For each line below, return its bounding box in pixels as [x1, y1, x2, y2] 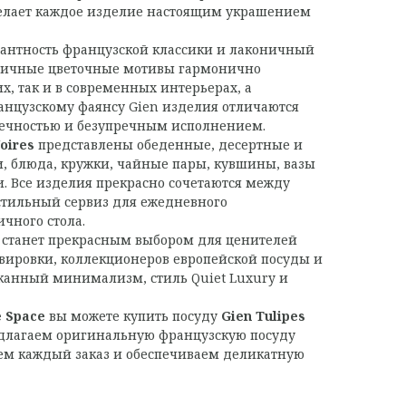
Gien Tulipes [221, 306, 305, 324]
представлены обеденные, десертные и [34, 135, 303, 153]
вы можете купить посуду [45, 306, 221, 324]
